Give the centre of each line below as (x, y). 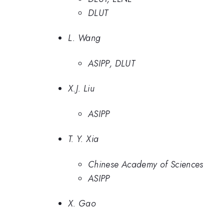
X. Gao (82, 203)
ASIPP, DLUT (111, 63)
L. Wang (84, 38)
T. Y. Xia (83, 139)
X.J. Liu (81, 88)
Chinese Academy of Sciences (146, 164)
